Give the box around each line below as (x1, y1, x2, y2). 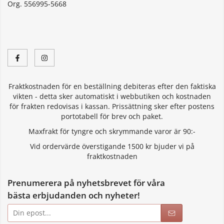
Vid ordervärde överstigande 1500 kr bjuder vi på (29, 141, 194, 151)
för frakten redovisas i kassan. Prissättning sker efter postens (9, 101, 214, 111)
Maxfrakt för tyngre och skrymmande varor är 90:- (28, 126, 195, 136)
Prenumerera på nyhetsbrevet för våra (7, 177, 165, 189)
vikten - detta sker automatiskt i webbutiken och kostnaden (13, 91, 211, 101)
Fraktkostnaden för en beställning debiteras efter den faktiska (8, 81, 216, 91)
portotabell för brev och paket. (61, 111, 163, 121)
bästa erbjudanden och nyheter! (7, 189, 140, 201)
